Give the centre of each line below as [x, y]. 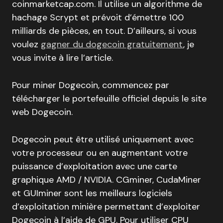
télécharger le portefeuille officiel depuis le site [109, 99]
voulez [26, 44]
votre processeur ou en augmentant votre [100, 153]
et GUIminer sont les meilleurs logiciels [92, 193]
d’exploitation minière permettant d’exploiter [106, 207]
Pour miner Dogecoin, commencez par [91, 85]
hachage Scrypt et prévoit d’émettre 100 [98, 17]
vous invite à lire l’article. [62, 58]
